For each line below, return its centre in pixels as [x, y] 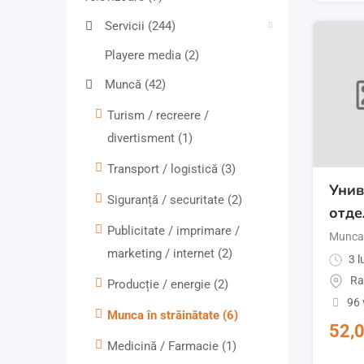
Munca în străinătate [165, 316]
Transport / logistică [164, 169]
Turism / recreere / [158, 116]
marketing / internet [162, 254]
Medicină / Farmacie [165, 347]
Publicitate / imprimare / [173, 231]
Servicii [126, 26]
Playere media [145, 56]
